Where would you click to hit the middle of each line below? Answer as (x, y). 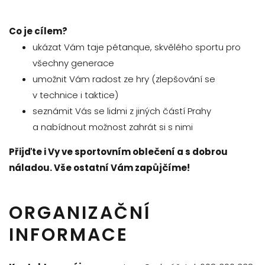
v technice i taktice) (75, 95)
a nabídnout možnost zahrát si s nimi (113, 127)
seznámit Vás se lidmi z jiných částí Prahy (122, 111)
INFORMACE (69, 235)
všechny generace (73, 63)
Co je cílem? (38, 31)
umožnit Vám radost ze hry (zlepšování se (124, 79)
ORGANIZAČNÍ (80, 213)
